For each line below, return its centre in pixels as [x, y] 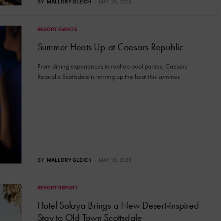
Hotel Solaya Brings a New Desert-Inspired [118, 205]
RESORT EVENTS [57, 29]
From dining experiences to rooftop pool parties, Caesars [112, 66]
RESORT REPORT [57, 187]
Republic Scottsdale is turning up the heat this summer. [109, 76]
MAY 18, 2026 [115, 160]
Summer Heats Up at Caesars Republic [110, 47]
